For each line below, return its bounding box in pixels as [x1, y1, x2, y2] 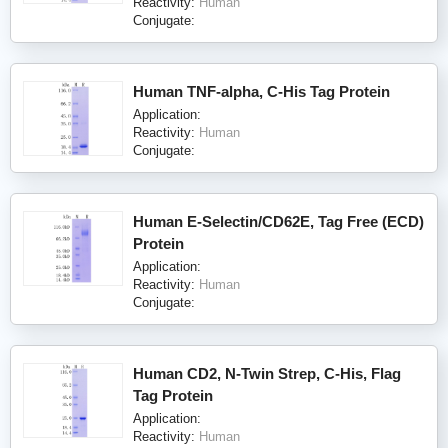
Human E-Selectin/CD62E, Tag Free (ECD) [133, 212, 424, 230]
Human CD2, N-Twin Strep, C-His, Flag [133, 364, 401, 382]
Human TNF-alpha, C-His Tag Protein [133, 82, 390, 100]
